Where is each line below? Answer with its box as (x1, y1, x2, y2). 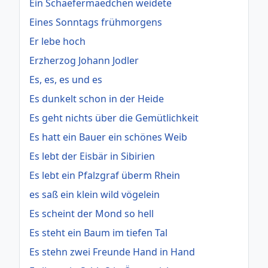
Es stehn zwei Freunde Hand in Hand (29, 245, 195, 258)
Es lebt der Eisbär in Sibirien (29, 149, 155, 163)
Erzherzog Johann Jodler (29, 53, 139, 67)
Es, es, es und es (29, 72, 102, 86)
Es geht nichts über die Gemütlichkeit (29, 111, 199, 124)
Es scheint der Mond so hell (29, 206, 154, 220)
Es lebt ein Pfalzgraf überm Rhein (29, 168, 180, 182)
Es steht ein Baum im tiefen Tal (29, 226, 167, 239)
